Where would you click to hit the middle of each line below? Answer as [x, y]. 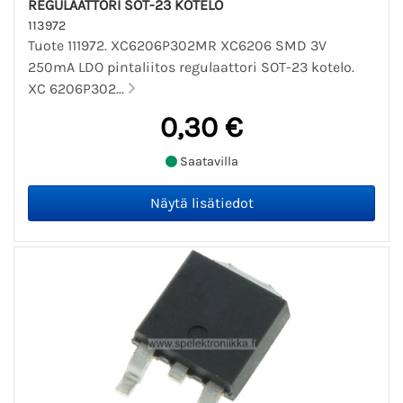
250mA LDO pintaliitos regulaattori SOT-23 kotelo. [191, 67]
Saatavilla [207, 161]
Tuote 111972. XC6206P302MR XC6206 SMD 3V [177, 46]
